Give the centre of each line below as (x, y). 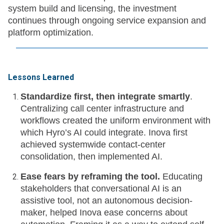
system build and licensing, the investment (92, 9)
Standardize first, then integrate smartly (105, 97)
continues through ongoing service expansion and (107, 21)
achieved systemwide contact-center (93, 145)
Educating (182, 177)
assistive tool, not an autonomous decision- (106, 201)
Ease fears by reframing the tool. (91, 177)
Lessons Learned (41, 77)
